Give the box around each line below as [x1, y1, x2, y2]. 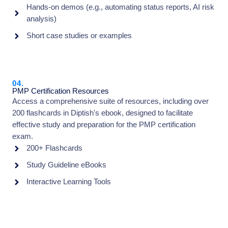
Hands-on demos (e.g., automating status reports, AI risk [26, 3, 214, 12]
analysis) [26, 15, 56, 23]
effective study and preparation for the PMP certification [12, 121, 195, 129]
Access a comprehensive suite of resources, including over [12, 97, 209, 106]
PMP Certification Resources [12, 87, 109, 96]
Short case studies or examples [26, 32, 132, 40]
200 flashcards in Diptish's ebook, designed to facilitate [12, 109, 193, 118]
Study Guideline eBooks [26, 161, 106, 169]
